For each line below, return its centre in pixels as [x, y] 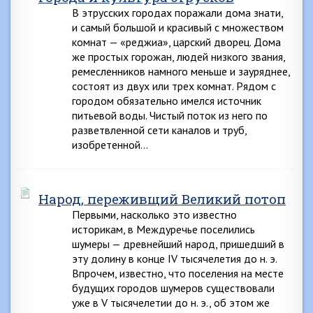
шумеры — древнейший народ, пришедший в [178, 244]
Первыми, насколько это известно [154, 214]
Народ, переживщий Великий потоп [162, 199]
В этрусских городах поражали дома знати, [177, 13]
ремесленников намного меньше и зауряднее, [181, 71]
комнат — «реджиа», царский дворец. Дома [176, 42]
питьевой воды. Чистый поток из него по [170, 115]
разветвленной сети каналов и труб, [159, 130]
